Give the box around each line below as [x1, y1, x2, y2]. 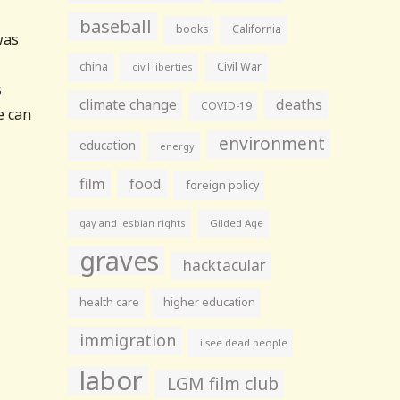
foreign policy [186, 178, 260, 193]
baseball [79, 13, 153, 38]
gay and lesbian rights [79, 216, 187, 229]
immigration [79, 329, 177, 351]
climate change [79, 95, 178, 114]
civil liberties [132, 60, 194, 73]
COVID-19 [201, 98, 253, 113]
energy [160, 139, 196, 153]
